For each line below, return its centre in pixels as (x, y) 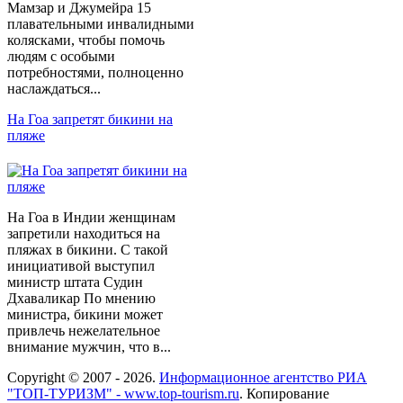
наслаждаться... (54, 89)
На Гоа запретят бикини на (90, 120)
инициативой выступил (81, 266)
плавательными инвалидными (101, 24)
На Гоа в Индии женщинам (91, 218)
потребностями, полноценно (95, 73)
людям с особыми (61, 57)
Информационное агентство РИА (263, 378)
